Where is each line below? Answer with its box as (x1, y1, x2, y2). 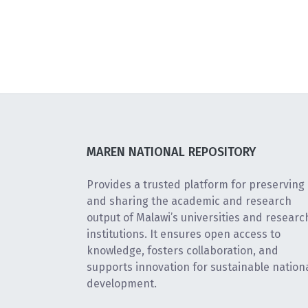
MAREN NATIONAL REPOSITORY (87, 144, 256, 159)
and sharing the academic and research (87, 195, 291, 208)
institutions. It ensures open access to (87, 228, 280, 241)
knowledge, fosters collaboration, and (87, 244, 278, 257)
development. (87, 277, 157, 290)
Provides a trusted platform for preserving (87, 178, 305, 191)
